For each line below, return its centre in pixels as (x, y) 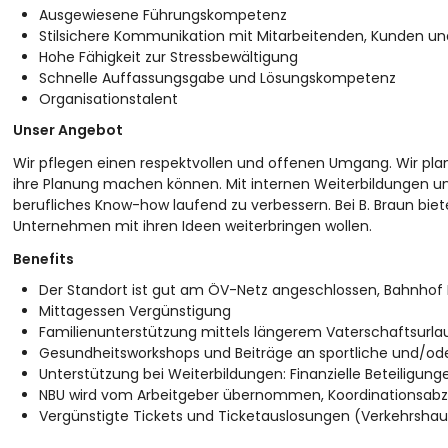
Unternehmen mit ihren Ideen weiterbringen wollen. (192, 226)
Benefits (43, 259)
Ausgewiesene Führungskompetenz (162, 15)
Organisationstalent (108, 99)
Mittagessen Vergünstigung (134, 311)
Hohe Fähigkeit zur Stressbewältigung (168, 57)
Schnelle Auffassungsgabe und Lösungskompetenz (217, 78)
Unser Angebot (67, 130)
